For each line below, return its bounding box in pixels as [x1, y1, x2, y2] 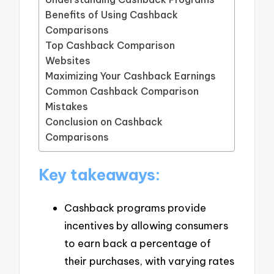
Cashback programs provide [64, 201, 206, 214]
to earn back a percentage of [64, 236, 211, 250]
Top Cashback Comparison [45, 39, 176, 52]
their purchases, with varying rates [64, 254, 234, 267]
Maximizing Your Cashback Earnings [45, 70, 217, 83]
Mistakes [45, 100, 89, 113]
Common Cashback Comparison [45, 85, 199, 98]
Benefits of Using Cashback [45, 9, 179, 21]
